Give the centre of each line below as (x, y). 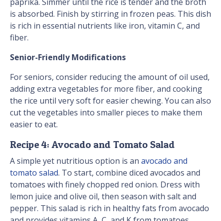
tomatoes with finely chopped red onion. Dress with (105, 185)
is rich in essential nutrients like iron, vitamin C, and (105, 26)
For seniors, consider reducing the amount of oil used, (110, 77)
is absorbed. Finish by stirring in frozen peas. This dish (110, 14)
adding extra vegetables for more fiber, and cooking (106, 89)
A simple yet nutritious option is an (75, 161)
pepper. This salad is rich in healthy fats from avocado (110, 208)
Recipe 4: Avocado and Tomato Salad (92, 145)
